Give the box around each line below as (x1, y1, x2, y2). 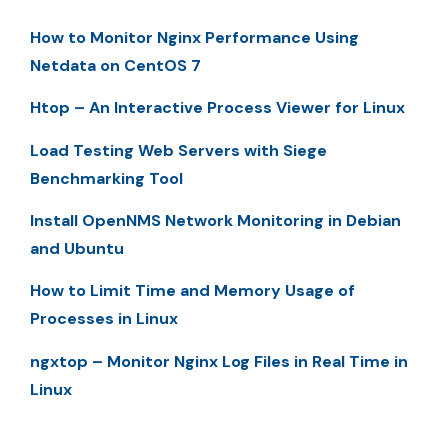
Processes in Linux (30, 308, 178, 330)
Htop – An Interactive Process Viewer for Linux (30, 97, 405, 119)
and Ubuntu (30, 238, 124, 260)
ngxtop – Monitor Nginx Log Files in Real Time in (30, 350, 408, 372)
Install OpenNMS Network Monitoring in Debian (30, 210, 401, 232)
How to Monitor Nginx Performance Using (30, 26, 359, 48)
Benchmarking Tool (30, 167, 183, 189)
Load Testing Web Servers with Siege (30, 139, 327, 161)
